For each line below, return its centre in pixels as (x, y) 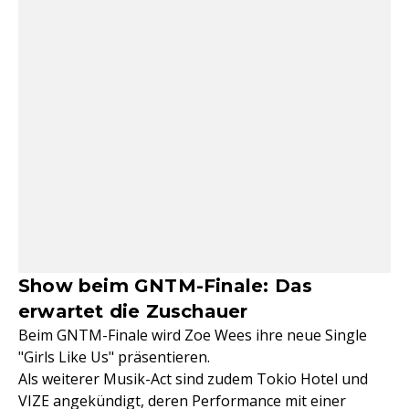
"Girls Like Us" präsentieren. (114, 357)
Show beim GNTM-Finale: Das (166, 286)
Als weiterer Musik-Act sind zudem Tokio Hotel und (193, 379)
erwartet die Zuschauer (133, 311)
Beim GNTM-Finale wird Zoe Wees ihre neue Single (193, 335)
